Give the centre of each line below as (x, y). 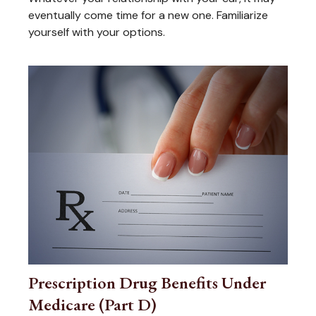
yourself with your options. (97, 32)
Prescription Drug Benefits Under (147, 283)
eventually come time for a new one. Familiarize (148, 16)
